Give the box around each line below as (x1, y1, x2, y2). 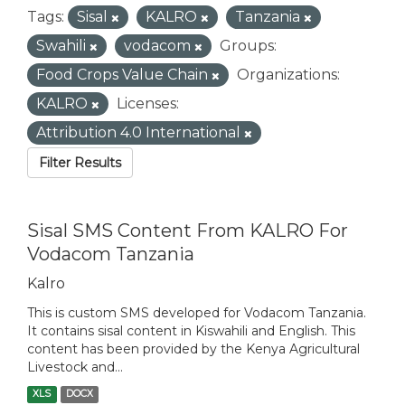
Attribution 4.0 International (36, 124, 244, 142)
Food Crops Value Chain (36, 66, 212, 84)
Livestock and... (27, 359, 123, 376)
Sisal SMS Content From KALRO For (27, 220, 348, 242)
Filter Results (39, 155, 121, 172)
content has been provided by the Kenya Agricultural (27, 341, 360, 358)
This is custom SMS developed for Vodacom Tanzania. (27, 305, 366, 322)
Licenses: (117, 95, 179, 113)
